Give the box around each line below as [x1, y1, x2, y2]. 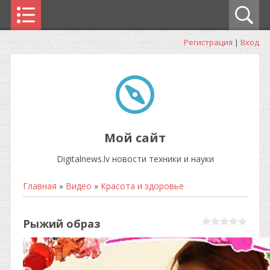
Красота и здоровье [101, 180, 184, 192]
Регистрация [184, 37, 233, 48]
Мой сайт [104, 130, 166, 146]
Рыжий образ [23, 216, 100, 231]
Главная [23, 180, 57, 192]
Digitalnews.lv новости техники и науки [56, 153, 214, 165]
